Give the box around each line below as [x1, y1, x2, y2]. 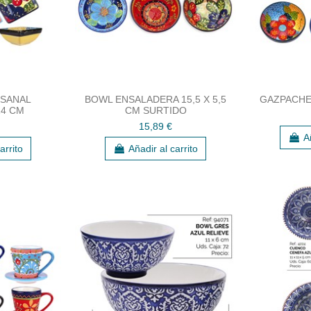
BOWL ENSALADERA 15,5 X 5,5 [85, 93, 226, 105]
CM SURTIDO [124, 104, 187, 116]
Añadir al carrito [128, 142, 198, 154]
